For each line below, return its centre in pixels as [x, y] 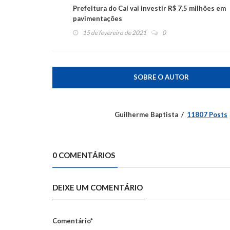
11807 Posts [207, 115]
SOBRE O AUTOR [161, 77]
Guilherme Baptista [146, 115]
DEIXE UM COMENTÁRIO [98, 188]
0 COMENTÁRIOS [84, 155]
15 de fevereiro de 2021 [114, 33]
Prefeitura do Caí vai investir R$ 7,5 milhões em [149, 8]
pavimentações [98, 19]
